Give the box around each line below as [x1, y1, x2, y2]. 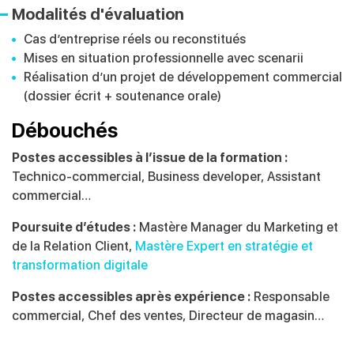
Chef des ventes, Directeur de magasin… [88, 308, 324, 324]
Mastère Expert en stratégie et [135, 239, 313, 254]
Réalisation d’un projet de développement [24, 70, 273, 85]
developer [202, 169, 261, 185]
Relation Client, [43, 239, 135, 254]
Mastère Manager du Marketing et [136, 220, 338, 235]
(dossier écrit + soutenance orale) [24, 88, 221, 104]
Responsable [250, 289, 330, 305]
